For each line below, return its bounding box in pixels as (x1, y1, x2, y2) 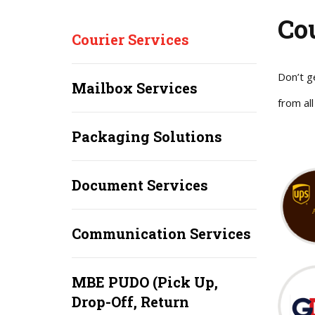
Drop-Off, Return (72, 292, 189, 311)
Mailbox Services (72, 79, 198, 97)
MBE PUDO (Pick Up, (72, 273, 218, 291)
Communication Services (72, 224, 251, 243)
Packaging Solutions (72, 127, 222, 146)
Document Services (72, 176, 208, 194)
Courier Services (72, 30, 189, 49)
